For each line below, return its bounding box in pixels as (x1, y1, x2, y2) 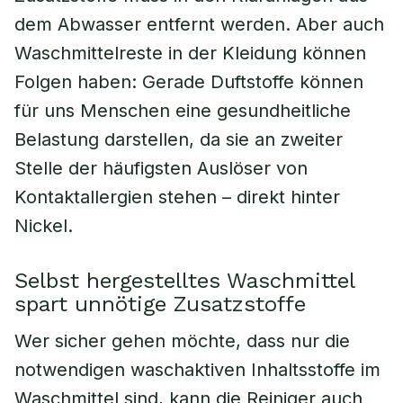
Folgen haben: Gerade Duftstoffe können (14, 71, 363, 93)
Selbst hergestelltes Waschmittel (14, 268, 354, 293)
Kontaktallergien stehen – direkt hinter (14, 186, 340, 208)
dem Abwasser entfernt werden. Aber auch (14, 13, 384, 35)
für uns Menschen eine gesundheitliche (14, 100, 351, 121)
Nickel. (14, 215, 73, 237)
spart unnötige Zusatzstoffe (14, 291, 306, 317)
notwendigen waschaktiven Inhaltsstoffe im (14, 359, 381, 381)
